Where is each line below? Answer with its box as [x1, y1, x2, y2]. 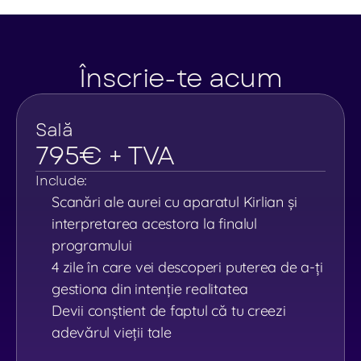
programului [52, 236, 132, 255]
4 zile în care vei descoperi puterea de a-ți [52, 258, 323, 276]
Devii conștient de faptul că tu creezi [52, 301, 286, 320]
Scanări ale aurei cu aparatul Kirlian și [52, 193, 297, 211]
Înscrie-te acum [78, 60, 283, 97]
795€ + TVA [35, 137, 175, 174]
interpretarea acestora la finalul [52, 214, 257, 233]
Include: [35, 172, 88, 190]
